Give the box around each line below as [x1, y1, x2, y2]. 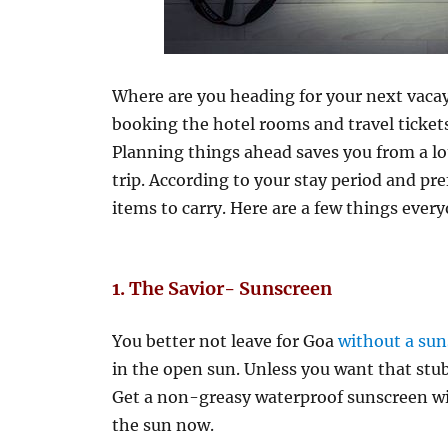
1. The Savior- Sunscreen [112, 277, 333, 300]
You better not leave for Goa [112, 331, 339, 351]
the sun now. [112, 415, 215, 435]
